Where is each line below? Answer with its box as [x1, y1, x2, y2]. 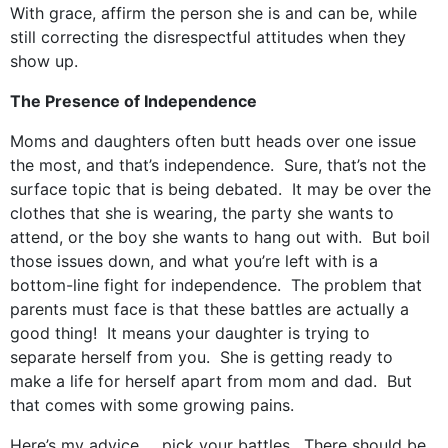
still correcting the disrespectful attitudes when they [10, 27, 406, 47]
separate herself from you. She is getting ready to [10, 347, 393, 367]
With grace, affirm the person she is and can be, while [10, 3, 417, 23]
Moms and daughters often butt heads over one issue [10, 131, 416, 151]
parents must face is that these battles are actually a [10, 299, 409, 319]
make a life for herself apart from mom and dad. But [10, 371, 412, 391]
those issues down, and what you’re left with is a [10, 251, 378, 271]
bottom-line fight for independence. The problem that [10, 275, 422, 295]
